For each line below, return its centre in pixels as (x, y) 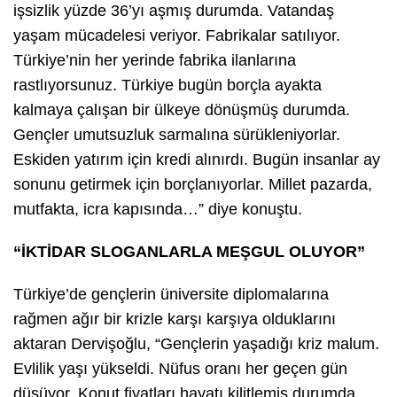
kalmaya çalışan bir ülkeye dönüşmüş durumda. (182, 109)
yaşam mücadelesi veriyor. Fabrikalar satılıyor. (177, 35)
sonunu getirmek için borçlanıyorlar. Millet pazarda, (193, 184)
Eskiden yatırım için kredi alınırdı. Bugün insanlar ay (197, 159)
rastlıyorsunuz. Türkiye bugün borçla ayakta (167, 85)
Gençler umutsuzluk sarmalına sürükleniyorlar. (177, 134)
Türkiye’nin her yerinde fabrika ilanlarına (155, 60)
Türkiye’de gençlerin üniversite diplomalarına (171, 294)
